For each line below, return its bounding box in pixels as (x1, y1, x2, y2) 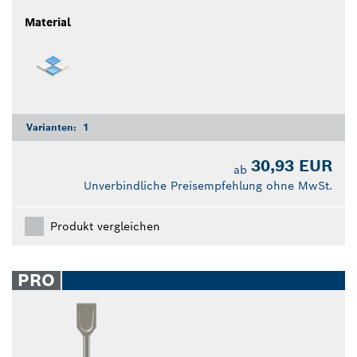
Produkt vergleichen (50, 218, 160, 233)
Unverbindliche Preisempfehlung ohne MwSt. (84, 178, 332, 193)
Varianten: (26, 120, 80, 133)
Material (25, 14, 71, 29)
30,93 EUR (251, 155, 332, 176)
